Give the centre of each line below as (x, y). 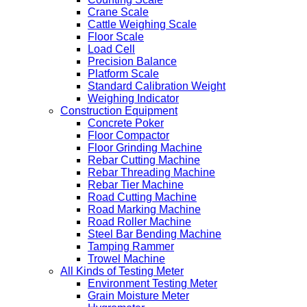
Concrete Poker (126, 123)
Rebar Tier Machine (136, 185)
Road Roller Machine (139, 222)
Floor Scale (116, 37)
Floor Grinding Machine (145, 148)
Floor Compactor (128, 135)
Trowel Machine (126, 259)
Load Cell (111, 49)
